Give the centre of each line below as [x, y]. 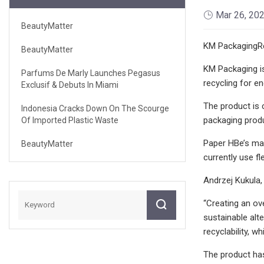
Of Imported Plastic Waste [70, 120]
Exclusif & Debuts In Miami [70, 85]
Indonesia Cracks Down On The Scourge [95, 108]
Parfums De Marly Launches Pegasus [91, 73]
